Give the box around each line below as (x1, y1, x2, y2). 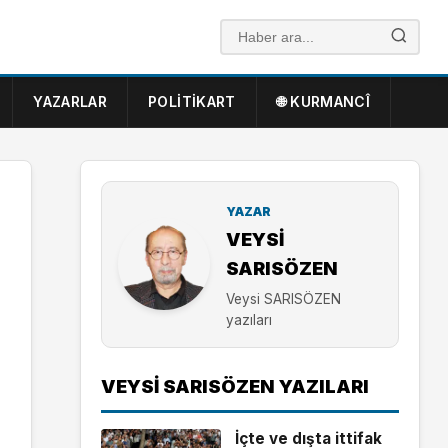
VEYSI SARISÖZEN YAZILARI (101, 374, 369, 397)
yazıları (226, 311, 272, 328)
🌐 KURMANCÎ (276, 93, 371, 110)
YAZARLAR (33, 93, 108, 110)
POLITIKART (148, 93, 236, 110)
